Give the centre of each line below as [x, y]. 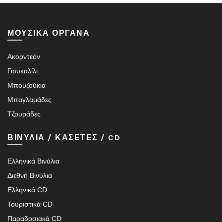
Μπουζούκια [27, 85]
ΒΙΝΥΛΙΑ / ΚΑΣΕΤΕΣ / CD [64, 138]
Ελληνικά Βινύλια [33, 161]
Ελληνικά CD [27, 190]
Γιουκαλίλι [23, 71]
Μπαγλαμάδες [29, 100]
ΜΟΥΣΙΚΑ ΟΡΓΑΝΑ [49, 33]
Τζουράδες [24, 114]
